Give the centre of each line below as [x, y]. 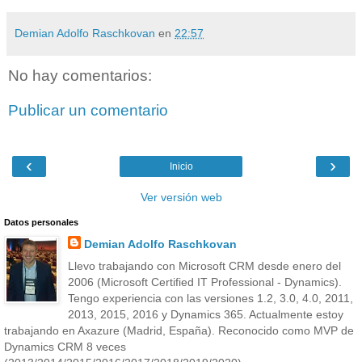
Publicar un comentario [88, 111]
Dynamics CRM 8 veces [65, 347]
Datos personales [41, 222]
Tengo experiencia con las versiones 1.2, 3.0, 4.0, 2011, [210, 298]
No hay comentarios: [80, 75]
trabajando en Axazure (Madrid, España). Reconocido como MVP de [179, 330]
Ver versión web [181, 197]
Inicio [181, 166]
